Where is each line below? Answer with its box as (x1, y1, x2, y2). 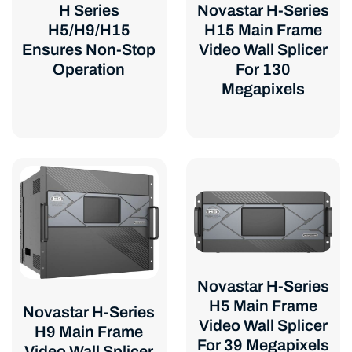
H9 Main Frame (35, 322, 144, 340)
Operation (53, 60, 126, 79)
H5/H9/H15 (47, 21, 130, 39)
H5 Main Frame (208, 297, 317, 315)
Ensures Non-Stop (22, 41, 156, 59)
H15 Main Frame (203, 21, 322, 39)
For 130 (235, 60, 291, 79)
